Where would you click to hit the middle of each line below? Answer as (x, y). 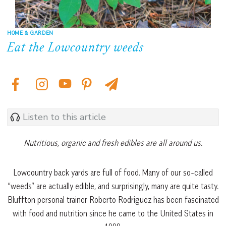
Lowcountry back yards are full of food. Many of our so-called (113, 172)
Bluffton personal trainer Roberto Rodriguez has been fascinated (113, 200)
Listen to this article (64, 117)
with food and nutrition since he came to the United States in (113, 213)
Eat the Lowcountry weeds (75, 48)
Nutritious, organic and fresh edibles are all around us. (113, 143)
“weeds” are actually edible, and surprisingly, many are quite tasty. (113, 186)
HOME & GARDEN (30, 32)
